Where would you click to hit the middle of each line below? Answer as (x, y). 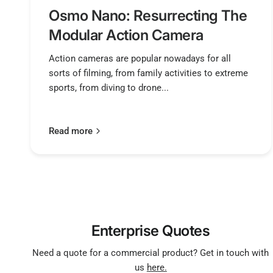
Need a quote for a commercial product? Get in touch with (151, 253)
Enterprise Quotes (151, 230)
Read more (71, 131)
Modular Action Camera (126, 35)
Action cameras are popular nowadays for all (140, 58)
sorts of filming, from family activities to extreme (149, 73)
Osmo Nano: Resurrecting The (148, 15)
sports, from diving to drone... (109, 87)
